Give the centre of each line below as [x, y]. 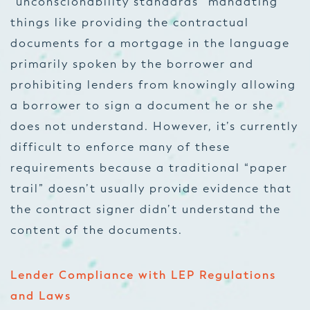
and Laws [41, 296]
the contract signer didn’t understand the [146, 209]
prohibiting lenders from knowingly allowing [153, 85]
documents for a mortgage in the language [150, 43]
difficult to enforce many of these [120, 147]
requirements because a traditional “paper [149, 168]
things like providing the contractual [130, 22]
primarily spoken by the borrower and [132, 64]
